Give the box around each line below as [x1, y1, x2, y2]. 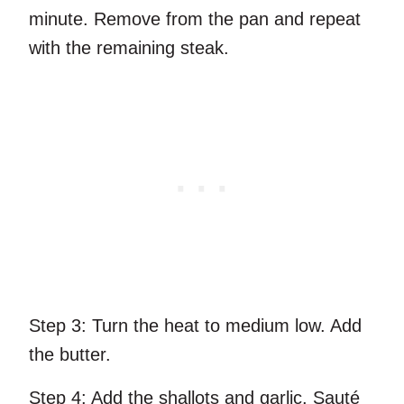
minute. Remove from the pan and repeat [29, 9, 361, 30]
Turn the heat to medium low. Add [87, 316, 362, 336]
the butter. [29, 344, 111, 365]
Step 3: [29, 316, 87, 336]
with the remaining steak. [29, 38, 229, 59]
